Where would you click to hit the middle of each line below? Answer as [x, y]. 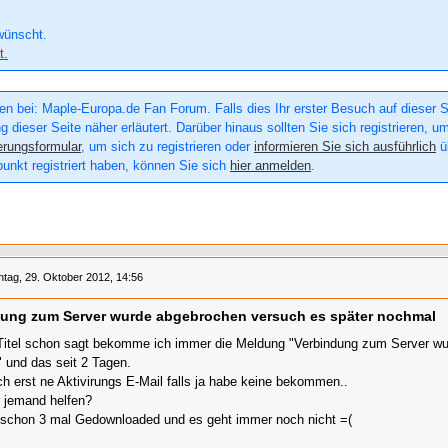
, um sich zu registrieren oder [167, 147]
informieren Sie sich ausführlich [345, 147]
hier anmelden [270, 166]
